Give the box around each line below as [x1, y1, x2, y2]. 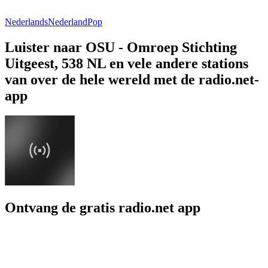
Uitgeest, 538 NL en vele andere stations [5, 55, 248, 71]
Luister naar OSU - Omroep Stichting [5, 39, 237, 55]
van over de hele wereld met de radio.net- [5, 71, 259, 87]
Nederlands [5, 16, 48, 27]
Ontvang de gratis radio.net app [5, 200, 200, 216]
